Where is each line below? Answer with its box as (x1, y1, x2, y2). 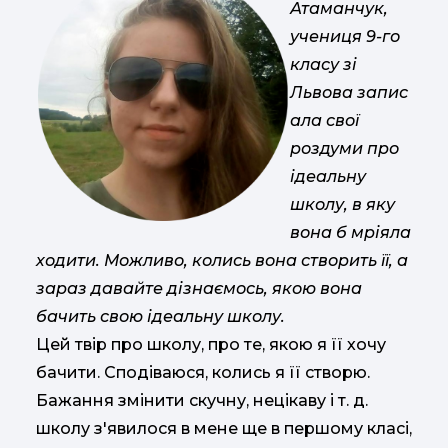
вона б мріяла (290, 222, 411, 242)
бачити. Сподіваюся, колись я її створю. (36, 362, 370, 382)
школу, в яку (290, 194, 395, 214)
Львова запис (290, 82, 408, 102)
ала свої (290, 110, 359, 130)
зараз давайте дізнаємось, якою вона (36, 278, 362, 298)
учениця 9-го (290, 26, 400, 46)
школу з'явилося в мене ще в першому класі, (36, 418, 412, 438)
